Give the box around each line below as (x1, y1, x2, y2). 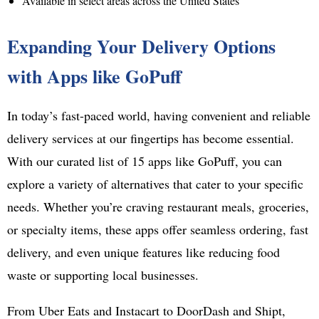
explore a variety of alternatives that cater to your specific (7, 175, 303, 193)
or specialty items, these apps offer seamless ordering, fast (7, 221, 308, 239)
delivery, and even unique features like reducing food (7, 244, 280, 261)
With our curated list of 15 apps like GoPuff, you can (7, 152, 282, 170)
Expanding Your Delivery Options (7, 33, 276, 61)
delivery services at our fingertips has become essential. (7, 130, 294, 147)
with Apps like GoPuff (7, 63, 182, 90)
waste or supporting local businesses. (7, 266, 199, 284)
